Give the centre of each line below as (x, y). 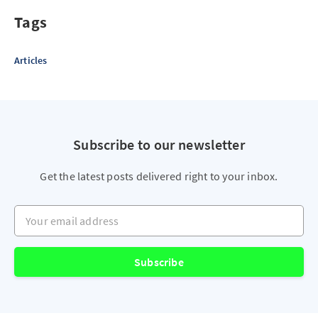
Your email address (60, 212)
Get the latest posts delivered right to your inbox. (159, 176)
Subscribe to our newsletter (159, 145)
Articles (31, 61)
